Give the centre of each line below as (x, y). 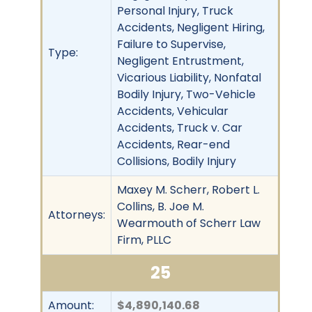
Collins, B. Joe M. (161, 206)
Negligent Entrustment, (180, 61)
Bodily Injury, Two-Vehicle (186, 94)
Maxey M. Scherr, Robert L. (188, 189)
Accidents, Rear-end (173, 144)
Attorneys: (77, 214)
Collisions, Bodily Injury (177, 161)
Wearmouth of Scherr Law (189, 223)
